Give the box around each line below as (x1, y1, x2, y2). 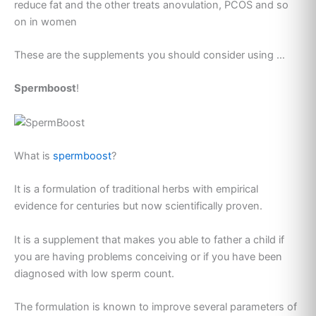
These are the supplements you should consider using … (14, 48, 285, 61)
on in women (14, 15, 77, 28)
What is (14, 149, 53, 162)
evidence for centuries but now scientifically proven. (14, 200, 262, 213)
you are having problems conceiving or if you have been (14, 250, 282, 263)
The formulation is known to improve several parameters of (14, 300, 297, 313)
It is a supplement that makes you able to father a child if (14, 233, 284, 246)
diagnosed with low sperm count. (14, 267, 174, 280)
